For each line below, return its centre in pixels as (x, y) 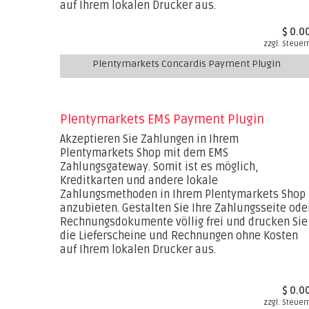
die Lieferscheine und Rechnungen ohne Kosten (179, 236)
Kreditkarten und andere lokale (139, 181)
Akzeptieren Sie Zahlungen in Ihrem (149, 139)
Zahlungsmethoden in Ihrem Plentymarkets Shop (183, 195)
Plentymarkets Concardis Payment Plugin (186, 64)
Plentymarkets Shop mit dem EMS (144, 153)
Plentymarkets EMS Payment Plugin (162, 119)
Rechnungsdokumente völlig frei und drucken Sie (184, 222)
